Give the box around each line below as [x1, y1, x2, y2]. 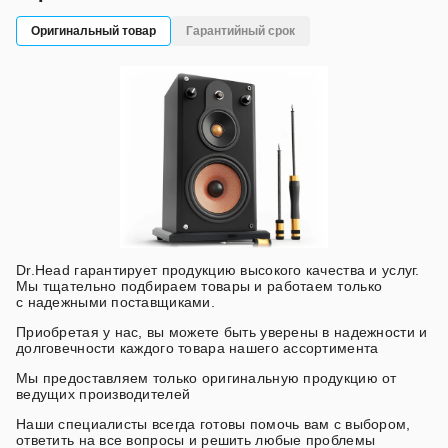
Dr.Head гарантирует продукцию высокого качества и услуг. [16, 261, 420, 278]
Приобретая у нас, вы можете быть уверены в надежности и [16, 323, 428, 340]
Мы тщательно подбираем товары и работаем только [16, 277, 383, 294]
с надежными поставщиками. [16, 293, 215, 310]
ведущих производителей [16, 385, 191, 402]
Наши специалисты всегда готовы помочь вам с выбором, [16, 415, 411, 432]
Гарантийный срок [186, 24, 295, 38]
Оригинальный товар [31, 24, 156, 38]
